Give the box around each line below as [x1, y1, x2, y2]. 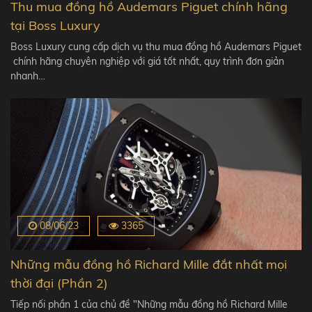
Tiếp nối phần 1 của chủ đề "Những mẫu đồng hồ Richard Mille [10, 297, 288, 311]
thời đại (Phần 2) [10, 274, 108, 291]
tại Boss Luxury [10, 17, 100, 34]
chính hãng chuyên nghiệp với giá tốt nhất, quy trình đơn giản [10, 55, 284, 68]
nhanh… [10, 70, 45, 83]
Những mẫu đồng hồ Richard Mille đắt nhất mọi [10, 256, 287, 272]
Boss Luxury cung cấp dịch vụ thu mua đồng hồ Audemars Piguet [10, 40, 302, 54]
